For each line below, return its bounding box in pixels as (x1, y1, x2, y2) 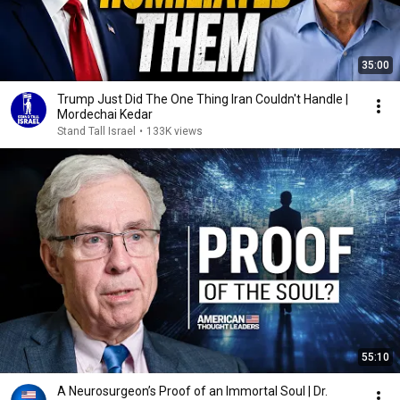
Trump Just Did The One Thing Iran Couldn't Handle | (57, 92, 348, 106)
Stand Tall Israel (57, 125, 136, 137)
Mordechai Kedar (57, 107, 153, 121)
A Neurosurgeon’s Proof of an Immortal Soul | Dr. (57, 384, 328, 398)
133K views (146, 125, 203, 137)
